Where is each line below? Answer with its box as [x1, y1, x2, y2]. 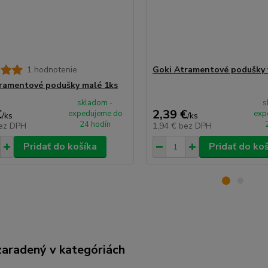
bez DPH [178, 120, 212, 132]
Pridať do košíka [23, 140, 97, 153]
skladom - [77, 98, 114, 108]
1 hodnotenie [26, 64, 77, 75]
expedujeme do [68, 108, 123, 119]
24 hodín [80, 119, 111, 130]
